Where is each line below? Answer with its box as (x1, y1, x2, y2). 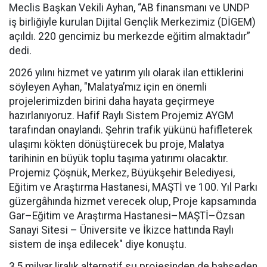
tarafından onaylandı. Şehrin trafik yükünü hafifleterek (9, 124, 253, 136)
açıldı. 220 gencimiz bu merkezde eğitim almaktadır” (9, 30, 250, 42)
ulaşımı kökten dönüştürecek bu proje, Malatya (9, 138, 224, 150)
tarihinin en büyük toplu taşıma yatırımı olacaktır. (9, 153, 228, 164)
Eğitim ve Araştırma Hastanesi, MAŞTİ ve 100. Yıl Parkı (9, 181, 257, 193)
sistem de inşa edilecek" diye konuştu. (9, 238, 187, 250)
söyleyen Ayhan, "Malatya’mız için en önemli (9, 81, 207, 93)
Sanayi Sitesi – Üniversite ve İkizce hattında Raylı (9, 224, 234, 236)
